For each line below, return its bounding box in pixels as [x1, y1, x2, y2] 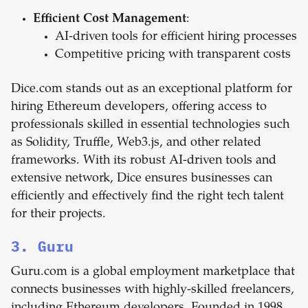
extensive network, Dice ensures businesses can [11, 173, 272, 186]
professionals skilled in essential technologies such [11, 119, 289, 132]
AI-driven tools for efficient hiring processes [55, 31, 297, 44]
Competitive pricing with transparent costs [55, 49, 291, 62]
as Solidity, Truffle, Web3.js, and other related [11, 137, 261, 150]
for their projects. [11, 208, 106, 221]
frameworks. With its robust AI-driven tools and [11, 155, 276, 168]
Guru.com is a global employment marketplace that [11, 266, 295, 279]
